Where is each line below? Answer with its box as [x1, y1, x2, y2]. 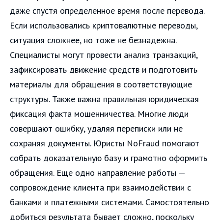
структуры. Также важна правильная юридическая [10, 93, 199, 105]
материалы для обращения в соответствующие [10, 78, 192, 90]
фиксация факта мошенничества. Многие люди [10, 108, 189, 119]
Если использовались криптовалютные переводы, [10, 19, 197, 31]
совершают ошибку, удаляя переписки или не [10, 122, 183, 134]
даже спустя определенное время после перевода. [10, 4, 204, 16]
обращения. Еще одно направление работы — [10, 166, 185, 178]
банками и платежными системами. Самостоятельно [10, 196, 209, 208]
